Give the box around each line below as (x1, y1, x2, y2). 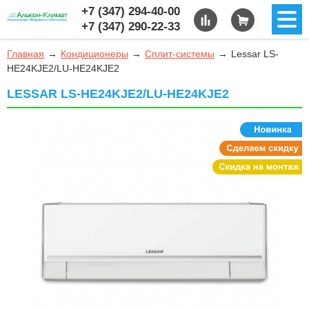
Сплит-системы (145, 48, 215, 59)
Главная (7, 48, 44, 59)
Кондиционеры (61, 48, 128, 59)
